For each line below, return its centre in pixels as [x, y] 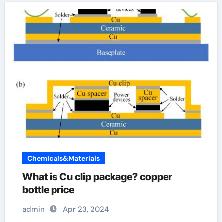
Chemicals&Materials [63, 158]
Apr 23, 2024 [85, 209]
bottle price [48, 190]
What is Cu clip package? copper [97, 177]
